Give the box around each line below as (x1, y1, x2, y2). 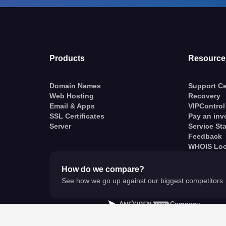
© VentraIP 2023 (140, 213, 179, 218)
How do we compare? (61, 165, 144, 174)
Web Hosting (49, 92, 94, 100)
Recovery (188, 92, 221, 100)
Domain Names (49, 82, 101, 90)
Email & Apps (49, 102, 95, 110)
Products (49, 54, 85, 63)
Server (49, 122, 71, 130)
